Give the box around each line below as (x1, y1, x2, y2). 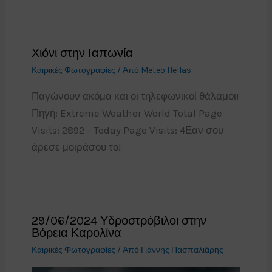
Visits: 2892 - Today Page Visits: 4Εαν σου (31, 124, 223, 137)
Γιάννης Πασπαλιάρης (140, 244, 223, 255)
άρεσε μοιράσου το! (31, 141, 131, 154)
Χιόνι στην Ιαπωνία (31, 46, 133, 61)
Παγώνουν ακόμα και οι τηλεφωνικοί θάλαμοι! (31, 90, 239, 103)
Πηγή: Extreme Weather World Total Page (31, 107, 222, 120)
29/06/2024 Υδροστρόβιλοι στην (31, 213, 206, 228)
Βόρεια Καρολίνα (31, 225, 121, 240)
